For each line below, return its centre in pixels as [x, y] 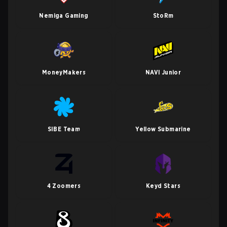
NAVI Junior [163, 72]
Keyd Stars [163, 186]
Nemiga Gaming [64, 15]
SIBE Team [64, 129]
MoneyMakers [64, 72]
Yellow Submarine [163, 129]
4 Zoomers [64, 186]
